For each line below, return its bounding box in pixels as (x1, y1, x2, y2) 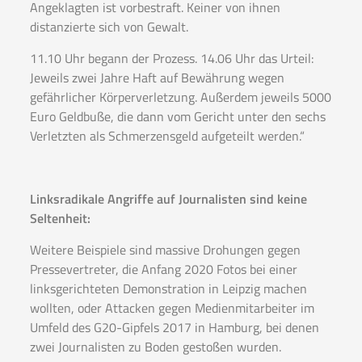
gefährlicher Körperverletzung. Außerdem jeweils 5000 (29, 87, 331, 107)
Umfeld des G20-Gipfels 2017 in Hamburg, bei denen (29, 318, 319, 338)
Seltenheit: (29, 208, 90, 229)
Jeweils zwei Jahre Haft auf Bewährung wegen (29, 68, 284, 88)
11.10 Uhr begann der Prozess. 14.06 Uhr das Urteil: (29, 48, 314, 69)
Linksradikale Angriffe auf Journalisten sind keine (29, 189, 307, 209)
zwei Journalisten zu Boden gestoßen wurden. (29, 337, 281, 357)
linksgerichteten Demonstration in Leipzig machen (29, 279, 307, 299)
